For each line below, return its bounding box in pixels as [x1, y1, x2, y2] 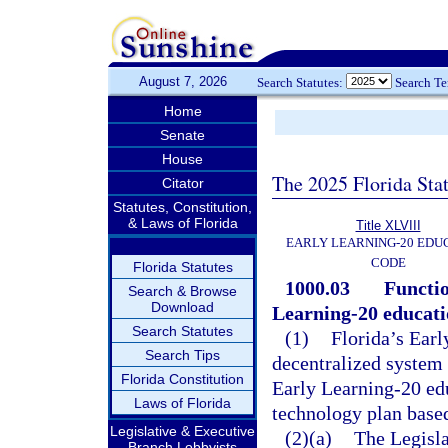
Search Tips [145, 347, 220, 363]
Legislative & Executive [110, 423, 255, 439]
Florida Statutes [132, 259, 233, 275]
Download [151, 299, 214, 315]
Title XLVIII [355, 218, 421, 233]
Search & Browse [128, 283, 237, 299]
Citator [161, 175, 204, 191]
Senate [160, 127, 205, 143]
